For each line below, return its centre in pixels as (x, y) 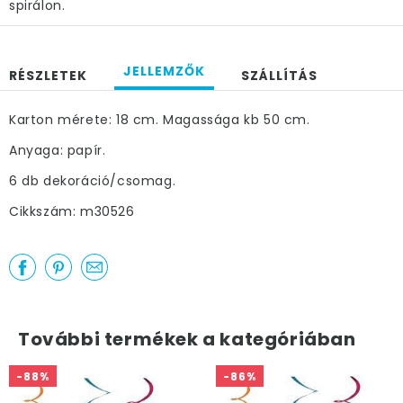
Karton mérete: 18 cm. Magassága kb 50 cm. (160, 120)
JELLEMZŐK (164, 71)
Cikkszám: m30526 (72, 211)
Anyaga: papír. (58, 150)
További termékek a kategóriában (187, 339)
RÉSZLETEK (48, 76)
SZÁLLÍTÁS (279, 76)
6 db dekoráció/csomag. (93, 181)
